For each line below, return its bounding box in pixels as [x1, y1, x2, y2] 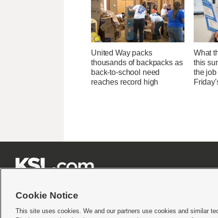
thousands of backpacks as [91, 58, 183, 67]
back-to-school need [91, 68, 160, 77]
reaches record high [91, 78, 159, 87]
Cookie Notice [16, 190, 78, 200]
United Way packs [91, 49, 152, 57]
